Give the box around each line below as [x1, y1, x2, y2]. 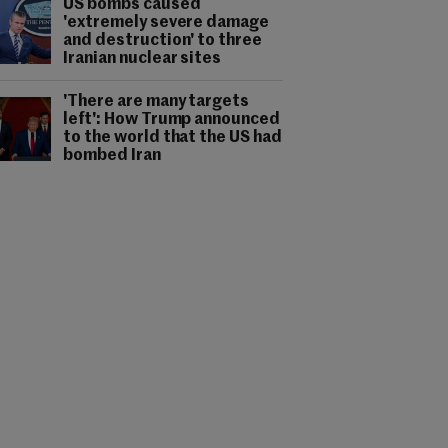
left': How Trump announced [63, 112, 281, 128]
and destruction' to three [63, 33, 263, 49]
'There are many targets [63, 94, 250, 110]
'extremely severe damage [63, 15, 270, 31]
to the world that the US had [63, 130, 283, 146]
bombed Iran [63, 148, 161, 164]
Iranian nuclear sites [63, 51, 222, 67]
